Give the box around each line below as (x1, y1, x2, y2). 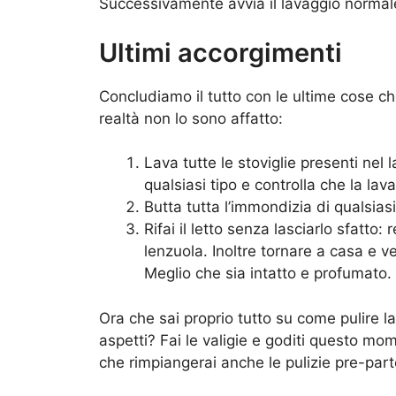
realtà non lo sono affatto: (99, 109, 283, 127)
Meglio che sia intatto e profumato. (144, 264, 392, 283)
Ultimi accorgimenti (99, 36, 342, 68)
